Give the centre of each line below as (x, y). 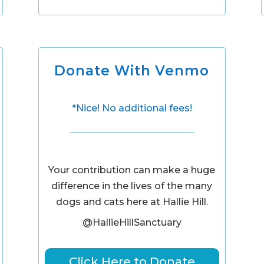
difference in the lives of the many (132, 186)
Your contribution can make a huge (132, 170)
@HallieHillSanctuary (132, 223)
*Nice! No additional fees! (132, 108)
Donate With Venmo (132, 70)
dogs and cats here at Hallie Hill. (132, 202)
